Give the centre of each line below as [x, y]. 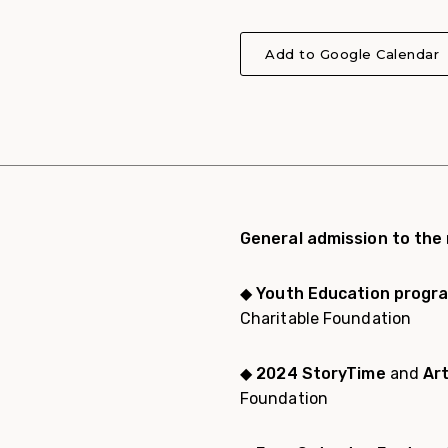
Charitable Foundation [325, 318]
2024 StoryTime [321, 373]
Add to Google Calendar [352, 54]
